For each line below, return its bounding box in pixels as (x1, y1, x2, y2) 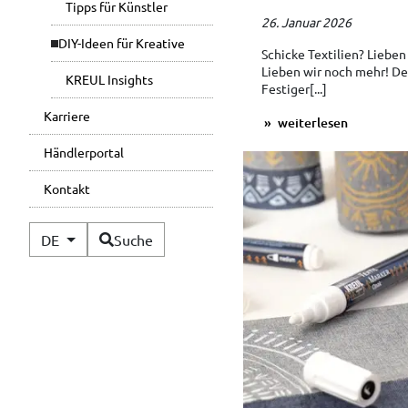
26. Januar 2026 (260, 14, 352, 31)
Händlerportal (44, 144, 124, 161)
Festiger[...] (260, 80, 327, 97)
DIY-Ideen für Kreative (58, 35, 185, 52)
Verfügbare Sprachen (86, 223, 206, 240)
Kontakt (44, 180, 90, 198)
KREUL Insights (66, 71, 153, 88)
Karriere (44, 107, 90, 125)
